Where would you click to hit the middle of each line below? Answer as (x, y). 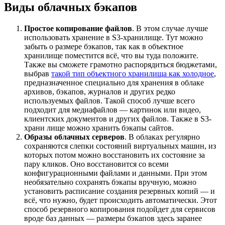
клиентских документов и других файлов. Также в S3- (118, 119)
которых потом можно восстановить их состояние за (115, 155)
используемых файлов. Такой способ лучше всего (109, 100)
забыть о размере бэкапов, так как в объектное (104, 46)
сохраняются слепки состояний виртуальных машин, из (120, 146)
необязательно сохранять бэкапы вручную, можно (110, 182)
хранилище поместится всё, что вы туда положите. (111, 55)
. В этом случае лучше (170, 28)
